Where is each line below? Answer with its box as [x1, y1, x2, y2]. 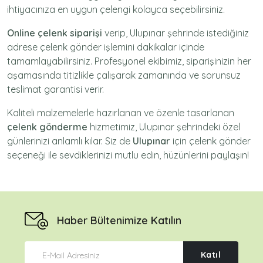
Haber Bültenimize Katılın [57, 214, 181, 228]
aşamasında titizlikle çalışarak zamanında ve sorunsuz [7, 69, 241, 81]
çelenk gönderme [7, 120, 87, 133]
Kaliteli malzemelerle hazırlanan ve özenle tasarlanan [7, 106, 234, 119]
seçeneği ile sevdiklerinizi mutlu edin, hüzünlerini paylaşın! [7, 149, 249, 161]
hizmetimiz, [87, 120, 139, 133]
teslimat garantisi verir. [7, 83, 104, 95]
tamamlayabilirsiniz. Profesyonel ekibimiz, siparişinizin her [7, 55, 251, 67]
